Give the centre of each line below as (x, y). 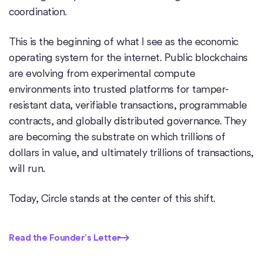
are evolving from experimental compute (102, 73)
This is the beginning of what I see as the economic (124, 42)
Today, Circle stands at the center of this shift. (112, 198)
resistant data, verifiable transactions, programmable (128, 105)
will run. (27, 168)
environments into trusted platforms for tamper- (119, 89)
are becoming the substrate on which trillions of (117, 137)
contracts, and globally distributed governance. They (127, 121)
